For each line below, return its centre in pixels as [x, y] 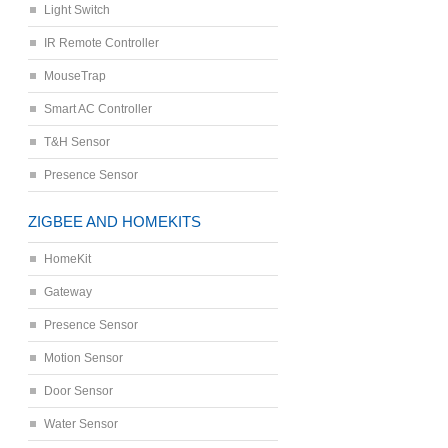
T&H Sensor [77, 142]
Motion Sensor [83, 358]
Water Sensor [81, 424]
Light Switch [77, 10]
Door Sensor [78, 391]
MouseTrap [75, 76]
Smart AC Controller [98, 109]
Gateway [68, 292]
